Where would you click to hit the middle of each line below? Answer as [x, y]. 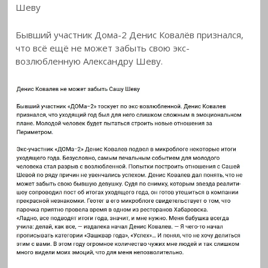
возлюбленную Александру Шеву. [89, 61]
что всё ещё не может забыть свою [95, 48]
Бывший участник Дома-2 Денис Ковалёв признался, [130, 34]
